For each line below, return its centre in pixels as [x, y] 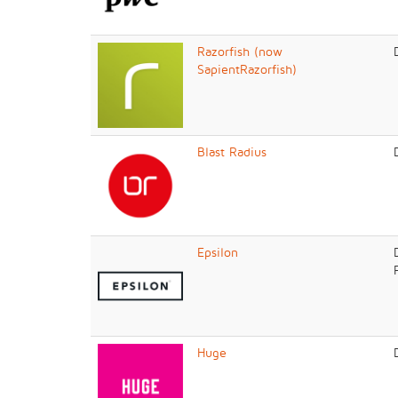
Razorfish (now [240, 51]
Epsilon [218, 252]
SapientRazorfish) [247, 69]
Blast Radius [232, 151]
